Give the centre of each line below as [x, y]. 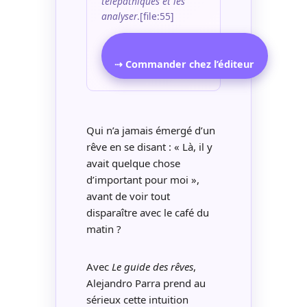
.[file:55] [156, 16]
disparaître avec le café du [147, 213]
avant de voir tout [128, 196]
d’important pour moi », [143, 180]
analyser [120, 16]
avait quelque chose [133, 163]
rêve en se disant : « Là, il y [149, 147]
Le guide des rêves [152, 267]
